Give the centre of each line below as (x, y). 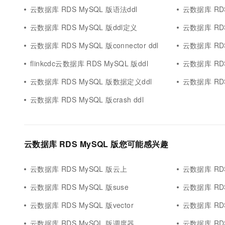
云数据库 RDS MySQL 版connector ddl (94, 45)
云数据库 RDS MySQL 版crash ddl (87, 99)
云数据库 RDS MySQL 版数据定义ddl (91, 81)
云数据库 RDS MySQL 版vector (82, 205)
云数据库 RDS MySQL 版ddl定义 (84, 27)
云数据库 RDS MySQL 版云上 (79, 169)
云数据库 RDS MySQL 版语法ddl (84, 9)
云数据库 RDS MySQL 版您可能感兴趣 (96, 144)
